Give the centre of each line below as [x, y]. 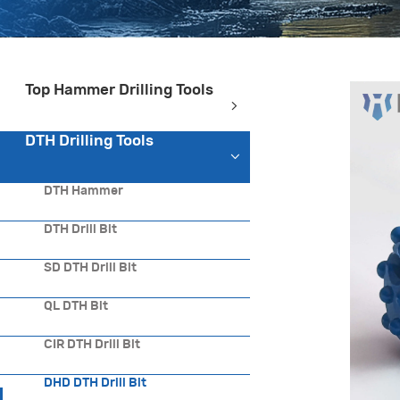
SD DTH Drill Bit [90, 267]
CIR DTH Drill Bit [92, 344]
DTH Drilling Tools [89, 141]
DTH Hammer [83, 191]
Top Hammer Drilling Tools [119, 90]
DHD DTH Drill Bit [95, 383]
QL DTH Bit [75, 306]
